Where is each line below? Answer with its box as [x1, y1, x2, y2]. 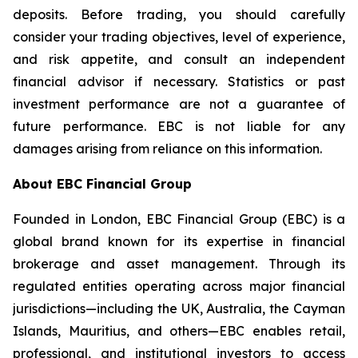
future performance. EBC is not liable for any [13, 118, 345, 135]
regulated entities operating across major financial [13, 278, 345, 295]
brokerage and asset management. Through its [13, 256, 345, 272]
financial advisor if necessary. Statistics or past [13, 74, 345, 90]
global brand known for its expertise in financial [13, 233, 345, 250]
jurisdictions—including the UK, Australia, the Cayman [13, 300, 345, 317]
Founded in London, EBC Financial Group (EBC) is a [13, 211, 345, 228]
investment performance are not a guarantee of [13, 96, 345, 113]
